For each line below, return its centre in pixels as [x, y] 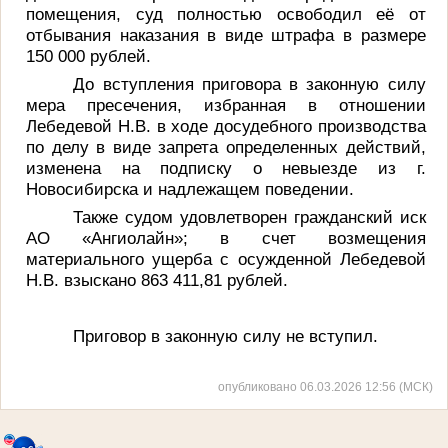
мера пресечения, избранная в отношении [226, 104]
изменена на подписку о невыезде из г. [226, 167]
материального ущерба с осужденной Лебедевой [226, 258]
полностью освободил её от [301, 13]
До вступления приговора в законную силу [249, 83]
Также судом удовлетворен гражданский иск [249, 216]
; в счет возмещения [304, 237]
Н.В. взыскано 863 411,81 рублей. [157, 279]
